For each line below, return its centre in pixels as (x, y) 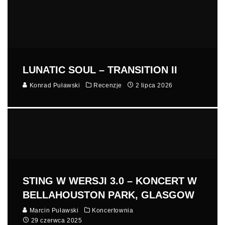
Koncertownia (113, 211)
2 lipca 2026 (154, 86)
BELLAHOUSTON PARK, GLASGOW (108, 195)
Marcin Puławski (53, 211)
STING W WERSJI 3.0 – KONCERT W (110, 181)
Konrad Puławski (54, 86)
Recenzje (108, 86)
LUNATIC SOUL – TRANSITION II (100, 70)
